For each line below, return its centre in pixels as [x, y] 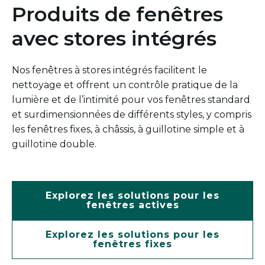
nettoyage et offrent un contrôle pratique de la [125, 85]
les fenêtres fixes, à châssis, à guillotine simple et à [128, 130]
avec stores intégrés [114, 39]
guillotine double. [54, 144]
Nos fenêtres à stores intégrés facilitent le [109, 70]
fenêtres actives [132, 205]
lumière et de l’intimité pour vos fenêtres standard [131, 100]
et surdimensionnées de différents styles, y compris [132, 115]
